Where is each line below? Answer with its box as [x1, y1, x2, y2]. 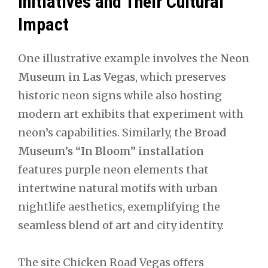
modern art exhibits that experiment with [18, 106, 243, 121]
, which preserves [135, 69, 226, 84]
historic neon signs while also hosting [18, 88, 222, 102]
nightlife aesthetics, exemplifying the [18, 199, 220, 214]
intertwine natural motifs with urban [18, 181, 218, 195]
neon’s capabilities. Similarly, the [18, 125, 194, 139]
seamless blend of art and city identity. [18, 218, 224, 232]
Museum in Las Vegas [18, 69, 135, 84]
